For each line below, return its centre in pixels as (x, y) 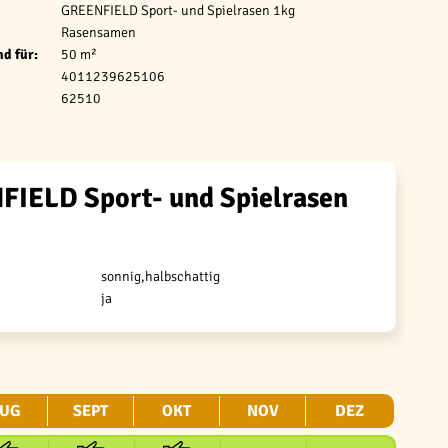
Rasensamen (99, 32)
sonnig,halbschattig (161, 276)
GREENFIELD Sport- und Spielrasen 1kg (178, 10)
